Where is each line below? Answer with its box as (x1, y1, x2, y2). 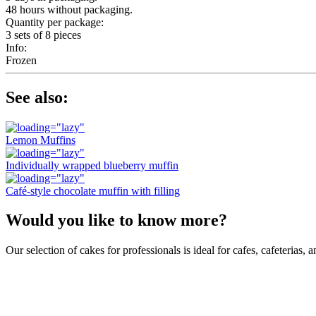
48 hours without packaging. (6, 3, 133, 16)
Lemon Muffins (6, 133, 75, 146)
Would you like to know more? (6, 211, 227, 230)
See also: (6, 87, 68, 107)
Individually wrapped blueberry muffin (6, 159, 178, 171)
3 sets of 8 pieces (6, 28, 81, 41)
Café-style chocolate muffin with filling (6, 184, 180, 197)
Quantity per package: (6, 16, 104, 28)
